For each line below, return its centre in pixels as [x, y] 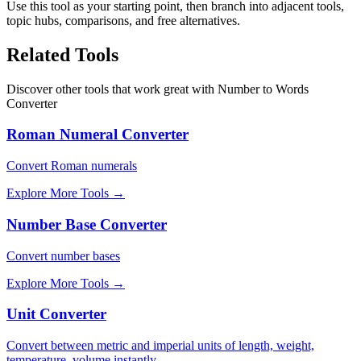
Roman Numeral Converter [98, 135]
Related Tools [62, 54]
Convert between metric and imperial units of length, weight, [160, 345]
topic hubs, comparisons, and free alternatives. [123, 20]
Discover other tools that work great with [110, 89]
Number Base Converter [87, 224]
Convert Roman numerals [72, 166]
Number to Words [263, 89]
